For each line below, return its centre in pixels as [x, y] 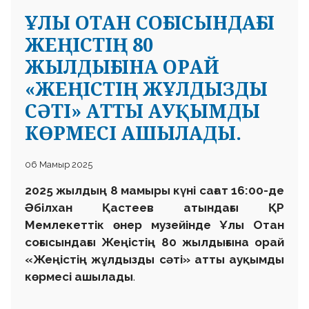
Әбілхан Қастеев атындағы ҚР [154, 207]
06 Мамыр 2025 [59, 164]
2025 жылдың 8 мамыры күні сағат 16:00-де [154, 190]
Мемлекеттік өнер [83, 225]
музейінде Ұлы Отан [213, 225]
